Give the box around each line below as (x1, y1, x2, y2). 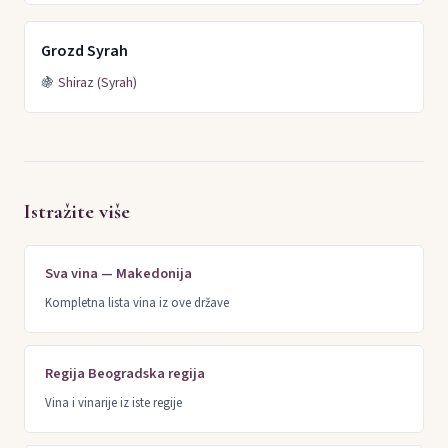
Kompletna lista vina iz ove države (45, 293, 229, 312)
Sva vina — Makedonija (45, 262, 192, 284)
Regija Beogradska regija (45, 362, 205, 384)
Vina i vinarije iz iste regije (45, 394, 182, 413)
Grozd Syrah (41, 39, 128, 62)
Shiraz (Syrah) (58, 72, 137, 92)
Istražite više (24, 198, 130, 224)
